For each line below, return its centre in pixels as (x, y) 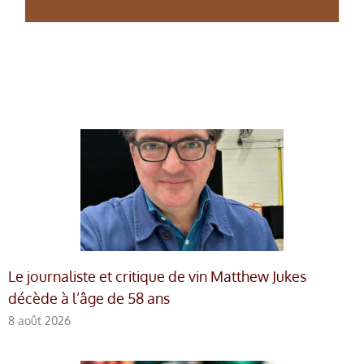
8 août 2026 (39, 321)
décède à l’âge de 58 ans (89, 299)
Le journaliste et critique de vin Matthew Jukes (157, 277)
